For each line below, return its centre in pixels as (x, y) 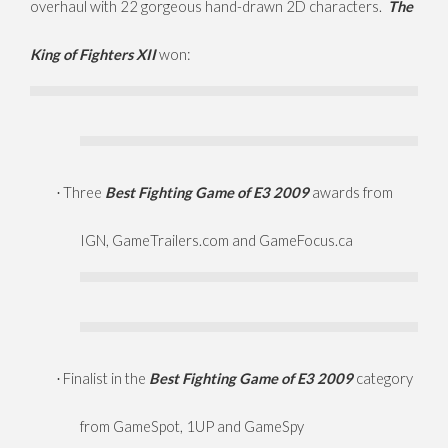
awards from (351, 193)
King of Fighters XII (93, 55)
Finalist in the (106, 379)
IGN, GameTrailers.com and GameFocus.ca (216, 241)
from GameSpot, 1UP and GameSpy (192, 427)
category (383, 379)
